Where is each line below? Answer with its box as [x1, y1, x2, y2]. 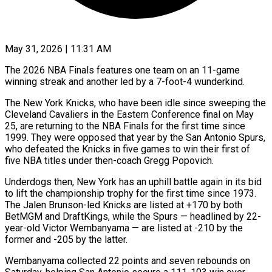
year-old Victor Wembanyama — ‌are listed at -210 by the [5, 222, 243, 234]
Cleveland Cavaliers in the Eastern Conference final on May [5, 108, 254, 120]
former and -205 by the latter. [5, 233, 127, 245]
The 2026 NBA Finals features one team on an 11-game [5, 64, 240, 76]
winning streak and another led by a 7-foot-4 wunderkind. [5, 75, 245, 87]
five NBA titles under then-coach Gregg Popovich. [5, 154, 214, 166]
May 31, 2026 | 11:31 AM [5, 42, 111, 55]
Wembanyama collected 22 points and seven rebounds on [5, 254, 250, 267]
